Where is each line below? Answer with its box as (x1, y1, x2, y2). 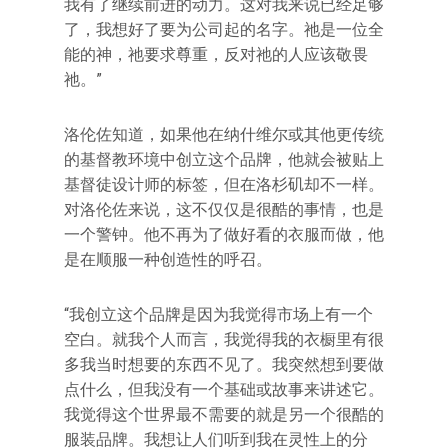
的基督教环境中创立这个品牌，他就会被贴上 (64, 150, 384, 169)
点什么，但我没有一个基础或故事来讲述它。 (64, 380, 384, 399)
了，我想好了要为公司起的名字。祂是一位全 (64, 20, 384, 39)
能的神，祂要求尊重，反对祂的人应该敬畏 (64, 45, 368, 64)
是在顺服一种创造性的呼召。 (64, 250, 272, 269)
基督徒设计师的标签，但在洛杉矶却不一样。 (64, 175, 384, 194)
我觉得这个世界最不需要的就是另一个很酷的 (64, 405, 384, 424)
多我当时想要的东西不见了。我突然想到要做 (64, 355, 384, 374)
